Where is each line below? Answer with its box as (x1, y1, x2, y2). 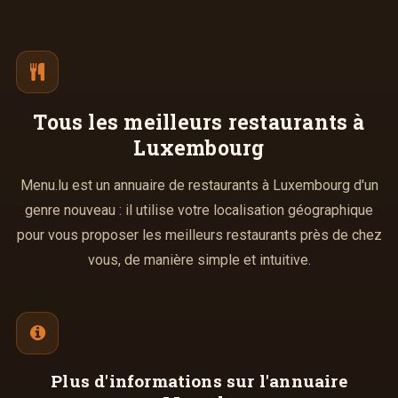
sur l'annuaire (221, 370, 347, 392)
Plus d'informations (51, 370, 222, 392)
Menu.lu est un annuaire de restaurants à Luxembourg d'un (20, 177, 378, 194)
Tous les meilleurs (33, 108, 228, 135)
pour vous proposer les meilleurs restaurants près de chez (16, 227, 382, 243)
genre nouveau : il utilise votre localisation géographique (25, 202, 373, 219)
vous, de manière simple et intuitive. (87, 251, 311, 268)
